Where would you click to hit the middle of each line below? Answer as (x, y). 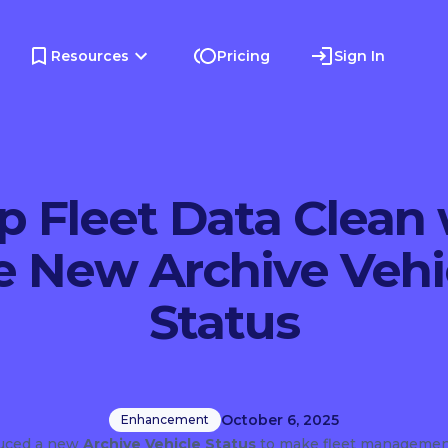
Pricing (244, 56)
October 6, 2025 (280, 420)
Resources (90, 56)
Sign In (360, 56)
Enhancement (165, 419)
